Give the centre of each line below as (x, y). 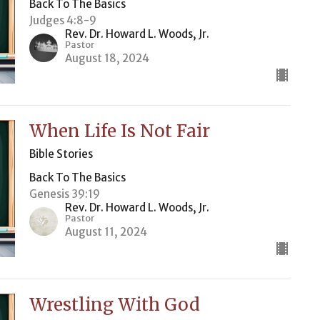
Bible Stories (61, 154)
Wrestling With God (114, 305)
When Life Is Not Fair (119, 131)
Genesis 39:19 (64, 194)
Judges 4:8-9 (62, 20)
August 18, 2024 (107, 58)
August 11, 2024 (106, 232)
